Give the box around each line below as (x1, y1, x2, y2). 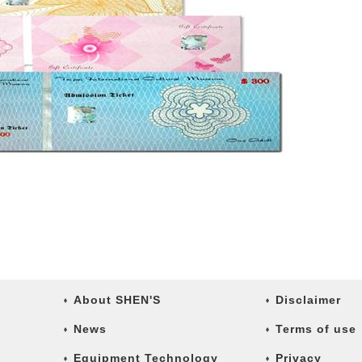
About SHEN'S (74, 293, 161, 306)
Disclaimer (276, 293, 341, 306)
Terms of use (276, 322, 356, 335)
